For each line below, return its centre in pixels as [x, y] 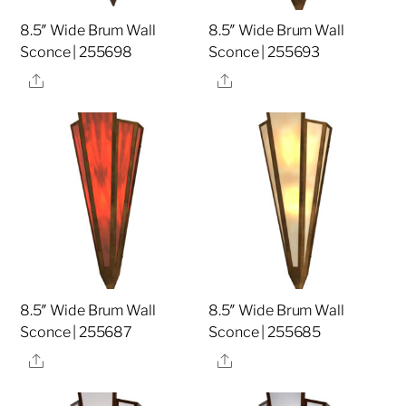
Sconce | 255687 [77, 332]
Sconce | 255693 [265, 52]
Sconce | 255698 [77, 52]
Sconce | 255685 [265, 332]
